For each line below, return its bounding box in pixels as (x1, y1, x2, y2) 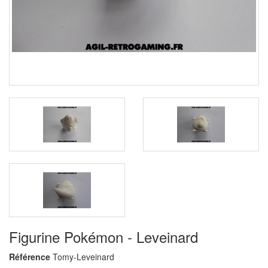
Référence (9, 251, 50, 263)
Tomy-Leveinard (53, 251, 114, 263)
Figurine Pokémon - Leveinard (9, 226, 198, 247)
